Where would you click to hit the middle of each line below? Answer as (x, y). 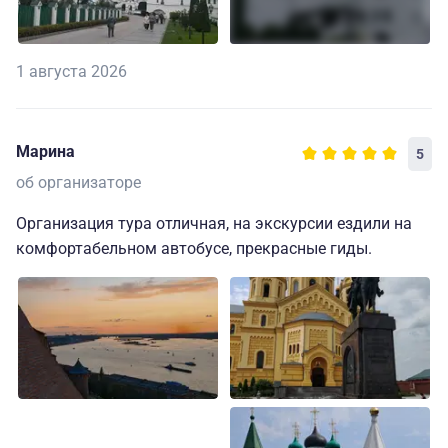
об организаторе (78, 183)
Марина (45, 152)
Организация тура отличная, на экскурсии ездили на (214, 224)
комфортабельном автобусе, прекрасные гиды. (194, 249)
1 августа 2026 (71, 72)
